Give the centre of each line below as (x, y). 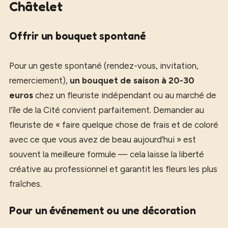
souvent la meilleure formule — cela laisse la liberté (107, 154)
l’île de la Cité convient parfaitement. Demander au (107, 110)
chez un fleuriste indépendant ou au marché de (125, 95)
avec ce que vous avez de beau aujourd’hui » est (103, 139)
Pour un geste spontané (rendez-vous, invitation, (104, 66)
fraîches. (25, 184)
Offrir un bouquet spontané (78, 36)
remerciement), (39, 80)
